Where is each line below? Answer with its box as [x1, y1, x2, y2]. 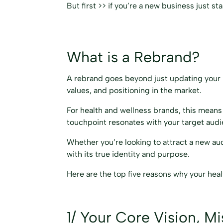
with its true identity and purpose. [67, 149, 190, 159]
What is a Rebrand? [67, 47, 200, 66]
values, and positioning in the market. [67, 85, 202, 95]
